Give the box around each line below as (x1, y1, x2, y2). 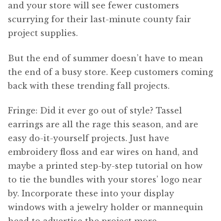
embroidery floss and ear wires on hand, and (8, 147, 198, 157)
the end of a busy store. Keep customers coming (8, 67, 213, 77)
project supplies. (8, 28, 78, 38)
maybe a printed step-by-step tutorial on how (8, 161, 203, 171)
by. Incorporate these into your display (8, 188, 174, 199)
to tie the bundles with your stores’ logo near (8, 175, 202, 185)
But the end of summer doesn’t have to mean (8, 53, 203, 63)
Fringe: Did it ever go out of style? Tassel (8, 106, 182, 116)
